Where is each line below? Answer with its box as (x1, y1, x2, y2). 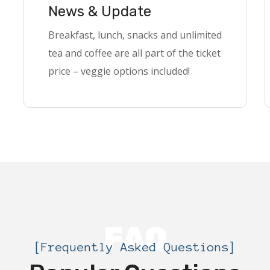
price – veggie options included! (48, 64, 190, 78)
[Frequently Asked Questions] (34, 240, 236, 254)
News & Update (48, 3, 151, 20)
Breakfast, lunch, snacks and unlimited (48, 28, 222, 42)
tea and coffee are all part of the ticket (48, 46, 221, 60)
